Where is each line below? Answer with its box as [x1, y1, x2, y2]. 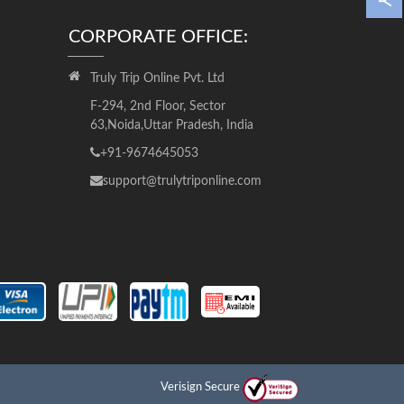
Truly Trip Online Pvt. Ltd [89, 72, 225, 86]
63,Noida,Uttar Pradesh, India [89, 119, 253, 133]
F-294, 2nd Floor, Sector [89, 100, 225, 114]
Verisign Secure [161, 381, 240, 393]
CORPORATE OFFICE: [68, 28, 248, 47]
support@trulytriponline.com [102, 175, 262, 188]
